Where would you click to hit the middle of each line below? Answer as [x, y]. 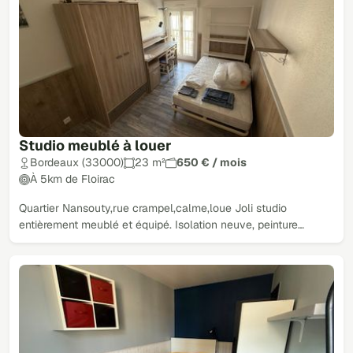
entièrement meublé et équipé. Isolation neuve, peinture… [162, 225]
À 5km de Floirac [72, 179]
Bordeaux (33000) [77, 163]
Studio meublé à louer [95, 146]
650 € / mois [212, 163]
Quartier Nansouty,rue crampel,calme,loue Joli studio [153, 208]
